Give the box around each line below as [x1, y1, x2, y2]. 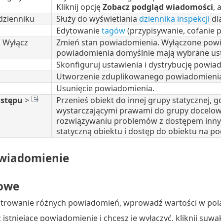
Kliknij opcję [56, 1, 103, 12]
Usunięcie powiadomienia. [56, 82, 154, 94]
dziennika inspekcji [139, 13, 210, 24]
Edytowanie [56, 25, 102, 36]
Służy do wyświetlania [56, 13, 139, 24]
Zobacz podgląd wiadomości [102, 1, 213, 12]
